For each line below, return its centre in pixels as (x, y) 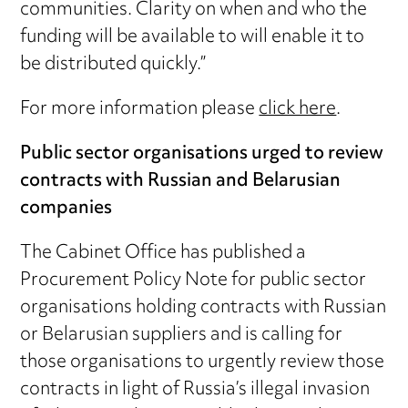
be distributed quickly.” (113, 65)
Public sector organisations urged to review (202, 154)
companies (66, 209)
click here (298, 109)
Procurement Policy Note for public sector (194, 280)
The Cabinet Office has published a (163, 253)
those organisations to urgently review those (203, 362)
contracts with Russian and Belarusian (181, 181)
